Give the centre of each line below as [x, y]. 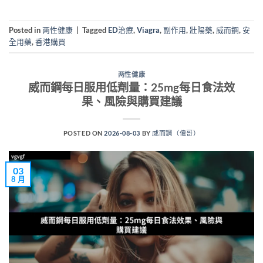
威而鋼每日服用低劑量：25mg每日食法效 [131, 87]
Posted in [26, 30]
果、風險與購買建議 [131, 102]
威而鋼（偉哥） [176, 133]
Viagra [148, 30]
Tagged [95, 30]
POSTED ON [84, 133]
